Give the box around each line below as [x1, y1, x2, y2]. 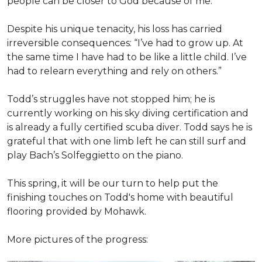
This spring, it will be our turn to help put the [7, 177, 218, 189]
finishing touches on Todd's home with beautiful [7, 191, 233, 203]
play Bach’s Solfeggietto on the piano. [7, 149, 183, 161]
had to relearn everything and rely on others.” [7, 65, 222, 77]
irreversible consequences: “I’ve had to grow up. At [7, 37, 243, 49]
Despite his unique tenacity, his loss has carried [7, 23, 222, 35]
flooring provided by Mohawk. [7, 205, 146, 217]
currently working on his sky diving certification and [7, 107, 249, 119]
